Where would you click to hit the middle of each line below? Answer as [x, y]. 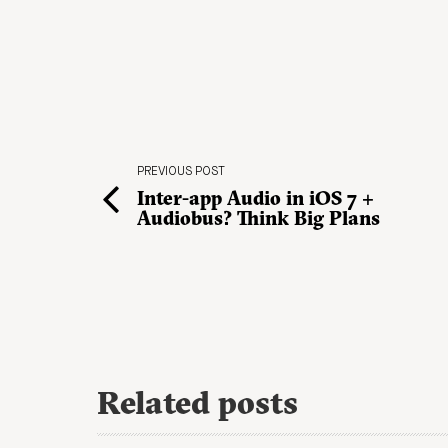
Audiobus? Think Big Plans [258, 217]
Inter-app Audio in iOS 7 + [255, 197]
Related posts [197, 402]
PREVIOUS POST [181, 171]
